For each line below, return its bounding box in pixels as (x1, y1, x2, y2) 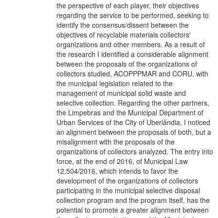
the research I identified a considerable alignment (56, 49, 208, 59)
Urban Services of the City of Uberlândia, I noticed (56, 117, 210, 127)
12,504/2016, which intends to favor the (56, 165, 178, 176)
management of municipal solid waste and (56, 88, 186, 98)
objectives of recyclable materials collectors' (56, 29, 191, 39)
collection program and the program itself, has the (56, 195, 210, 205)
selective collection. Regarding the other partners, (56, 97, 209, 108)
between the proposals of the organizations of (56, 58, 197, 69)
